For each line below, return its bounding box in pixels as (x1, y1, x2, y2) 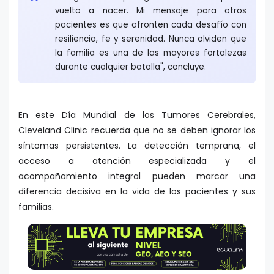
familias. (18, 200, 54, 213)
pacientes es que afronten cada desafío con (55, 18, 246, 31)
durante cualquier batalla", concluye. (55, 61, 209, 73)
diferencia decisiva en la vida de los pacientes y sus (18, 185, 256, 198)
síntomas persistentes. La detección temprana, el (18, 139, 256, 152)
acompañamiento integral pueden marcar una (18, 169, 256, 182)
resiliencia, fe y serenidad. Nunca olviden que (55, 32, 246, 45)
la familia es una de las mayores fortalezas (55, 46, 246, 59)
